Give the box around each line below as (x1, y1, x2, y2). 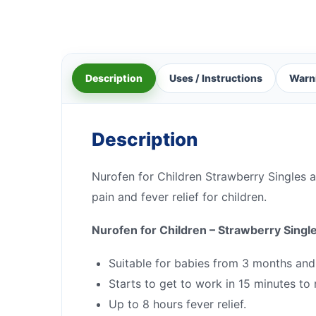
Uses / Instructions (169, 71, 262, 84)
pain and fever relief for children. (92, 189, 267, 204)
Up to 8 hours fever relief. (109, 296, 246, 311)
